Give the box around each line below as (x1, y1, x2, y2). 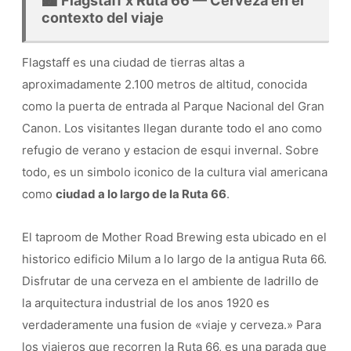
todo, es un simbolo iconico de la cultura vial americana (22, 164, 327, 179)
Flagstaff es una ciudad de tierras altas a (22, 54, 244, 70)
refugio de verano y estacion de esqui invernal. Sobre (22, 142, 319, 157)
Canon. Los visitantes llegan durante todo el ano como (22, 120, 322, 136)
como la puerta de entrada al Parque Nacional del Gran (22, 98, 324, 114)
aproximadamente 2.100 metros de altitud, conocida (22, 76, 307, 92)
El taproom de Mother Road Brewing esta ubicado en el (22, 229, 327, 244)
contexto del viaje (42, 9, 164, 27)
